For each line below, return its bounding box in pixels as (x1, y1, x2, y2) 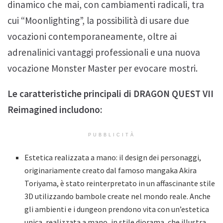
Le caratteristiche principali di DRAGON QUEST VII (7, 88, 214, 100)
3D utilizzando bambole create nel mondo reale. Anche (24, 191, 211, 202)
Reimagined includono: (7, 104, 102, 116)
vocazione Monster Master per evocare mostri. (7, 62, 198, 74)
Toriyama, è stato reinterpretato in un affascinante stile (24, 178, 216, 189)
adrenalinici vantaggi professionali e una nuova (7, 46, 200, 58)
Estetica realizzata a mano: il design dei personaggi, (24, 152, 202, 163)
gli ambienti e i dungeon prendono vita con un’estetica (24, 204, 210, 215)
